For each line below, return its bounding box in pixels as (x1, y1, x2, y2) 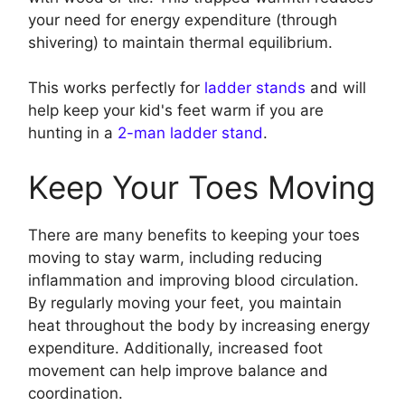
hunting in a (28, 124, 118, 143)
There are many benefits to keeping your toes (28, 225, 360, 244)
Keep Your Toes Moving (28, 167, 375, 206)
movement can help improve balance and (28, 361, 328, 380)
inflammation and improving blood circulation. (28, 270, 359, 289)
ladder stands (204, 79, 306, 98)
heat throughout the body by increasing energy (28, 316, 370, 334)
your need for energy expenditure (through (28, 10, 337, 29)
